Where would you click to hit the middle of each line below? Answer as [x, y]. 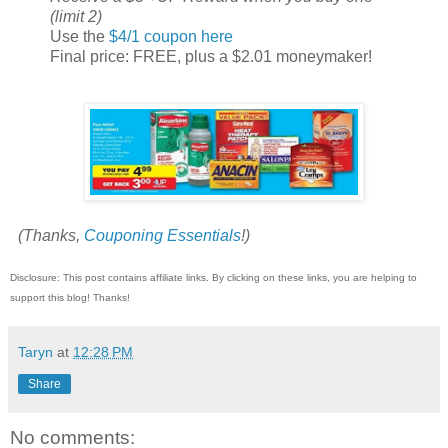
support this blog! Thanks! [71, 298]
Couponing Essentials [162, 236]
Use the [79, 37]
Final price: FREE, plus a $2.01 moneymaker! [211, 57]
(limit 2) [76, 17]
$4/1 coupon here [171, 37]
